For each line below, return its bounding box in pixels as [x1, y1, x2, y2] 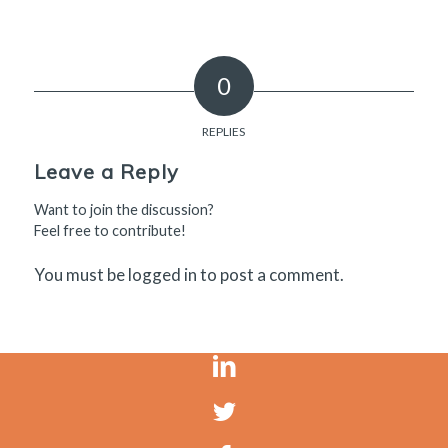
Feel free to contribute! [33, 221, 186, 239]
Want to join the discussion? [33, 200, 214, 218]
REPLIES [202, 123, 246, 139]
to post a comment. [196, 263, 344, 285]
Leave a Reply [33, 158, 179, 184]
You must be [33, 263, 128, 285]
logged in [127, 263, 197, 285]
